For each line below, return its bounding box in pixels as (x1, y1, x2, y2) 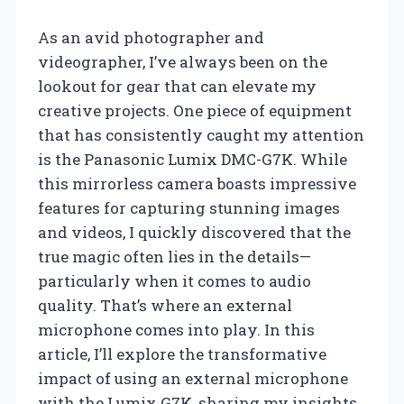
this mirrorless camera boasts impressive (38, 172, 356, 194)
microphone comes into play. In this (38, 318, 315, 340)
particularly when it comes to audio (38, 270, 311, 291)
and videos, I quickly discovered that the (38, 221, 351, 243)
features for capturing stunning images (38, 197, 340, 218)
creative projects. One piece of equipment (38, 99, 352, 121)
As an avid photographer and (38, 26, 264, 48)
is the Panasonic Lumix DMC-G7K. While (38, 148, 347, 170)
